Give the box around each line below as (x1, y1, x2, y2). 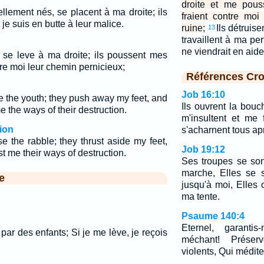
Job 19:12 (181, 144, 225, 154)
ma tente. (181, 192, 220, 202)
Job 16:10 (181, 90, 225, 100)
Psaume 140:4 (181, 211, 245, 221)
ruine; (181, 23, 205, 33)
